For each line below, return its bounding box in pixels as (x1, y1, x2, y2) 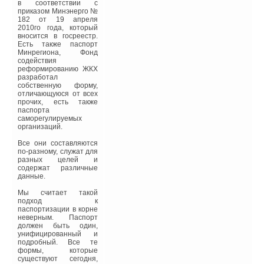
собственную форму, (18, 81, 98, 90)
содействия (18, 57, 57, 65)
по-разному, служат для (18, 147, 98, 156)
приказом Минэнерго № (18, 7, 98, 16)
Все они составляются (18, 139, 98, 148)
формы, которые (18, 246, 98, 255)
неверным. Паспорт (18, 213, 98, 222)
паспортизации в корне (18, 205, 98, 214)
